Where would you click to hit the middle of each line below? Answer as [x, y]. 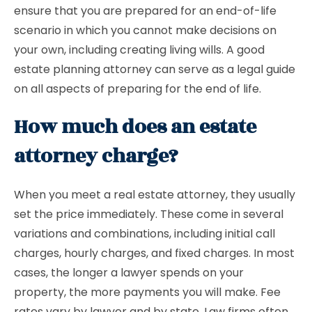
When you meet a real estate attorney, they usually [155, 195]
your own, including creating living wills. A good [139, 50]
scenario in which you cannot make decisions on [145, 30]
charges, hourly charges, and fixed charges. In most [154, 253]
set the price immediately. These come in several [149, 214]
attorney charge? [96, 156]
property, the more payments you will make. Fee [147, 292]
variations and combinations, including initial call [145, 234]
